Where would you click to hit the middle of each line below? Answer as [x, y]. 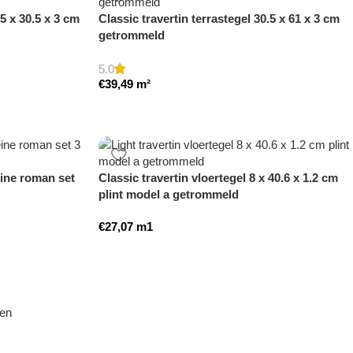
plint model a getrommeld [169, 195]
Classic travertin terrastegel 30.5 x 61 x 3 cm [219, 19]
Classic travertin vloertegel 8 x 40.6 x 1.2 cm [219, 178]
